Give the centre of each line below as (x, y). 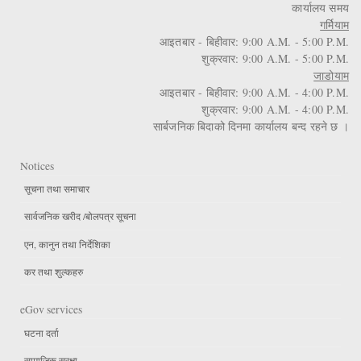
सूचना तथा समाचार (57, 189)
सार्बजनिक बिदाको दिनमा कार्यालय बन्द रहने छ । (251, 126)
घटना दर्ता (41, 332)
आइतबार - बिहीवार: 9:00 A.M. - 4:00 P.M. (254, 92)
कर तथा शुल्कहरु (54, 271)
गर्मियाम (334, 24)
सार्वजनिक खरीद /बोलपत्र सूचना (80, 216)
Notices (37, 166)
